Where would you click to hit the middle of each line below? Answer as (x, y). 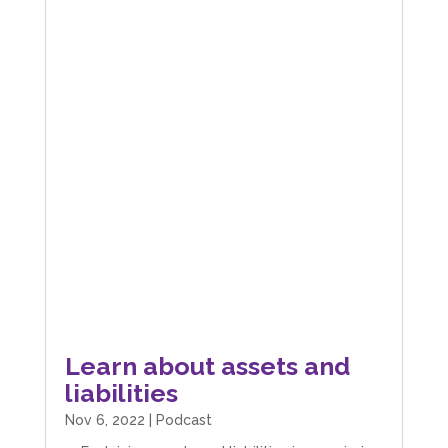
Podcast (183, 420)
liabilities (121, 393)
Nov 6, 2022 (104, 420)
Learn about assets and (207, 366)
